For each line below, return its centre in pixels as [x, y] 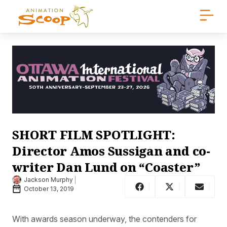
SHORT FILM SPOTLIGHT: [94, 134]
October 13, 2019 [49, 189]
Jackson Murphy [48, 180]
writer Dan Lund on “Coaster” [106, 167]
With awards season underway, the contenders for [104, 219]
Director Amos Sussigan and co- [111, 150]
